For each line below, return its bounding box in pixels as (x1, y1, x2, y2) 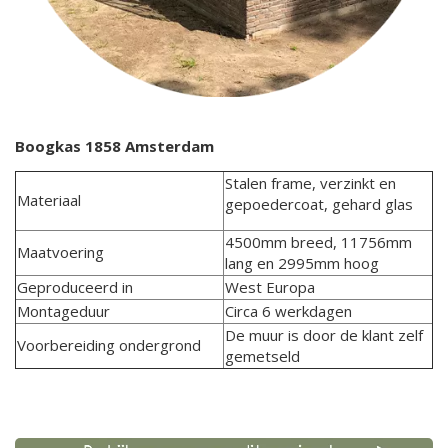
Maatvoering (17, 241, 104, 262)
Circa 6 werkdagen (225, 300, 352, 321)
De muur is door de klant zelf (225, 324, 423, 345)
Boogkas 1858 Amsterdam (15, 136, 214, 157)
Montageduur (17, 300, 110, 321)
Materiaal (17, 189, 81, 210)
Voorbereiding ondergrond (17, 334, 201, 355)
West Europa (225, 276, 315, 297)
